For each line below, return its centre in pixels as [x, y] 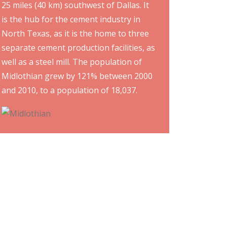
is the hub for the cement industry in [71, 19]
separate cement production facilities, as [78, 48]
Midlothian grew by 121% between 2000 [77, 76]
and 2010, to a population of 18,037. [69, 90]
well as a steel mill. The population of [72, 62]
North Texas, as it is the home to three [75, 33]
